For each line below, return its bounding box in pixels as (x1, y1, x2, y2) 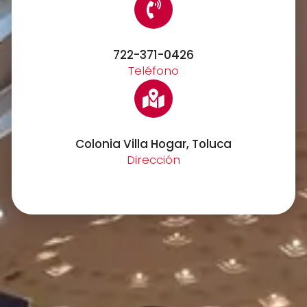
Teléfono (128, 62, 179, 79)
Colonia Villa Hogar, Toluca (75, 136, 232, 153)
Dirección (127, 151, 180, 169)
